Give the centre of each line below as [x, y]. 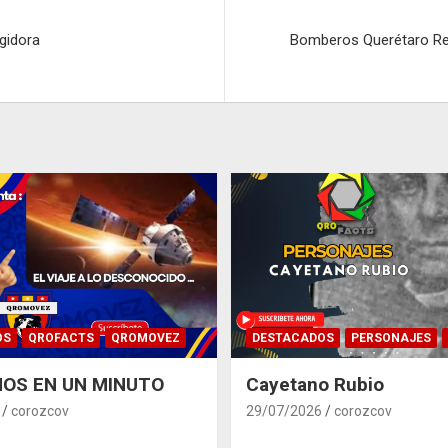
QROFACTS [60, 338]
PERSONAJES [391, 338]
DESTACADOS [293, 338]
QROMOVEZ [145, 338]
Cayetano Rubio [315, 385]
